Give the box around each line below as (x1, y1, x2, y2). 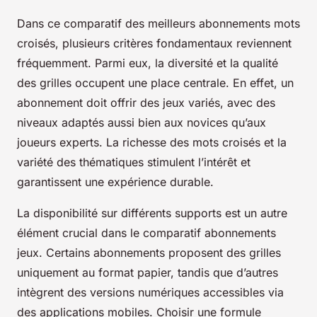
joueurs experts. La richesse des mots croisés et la (17, 135, 287, 150)
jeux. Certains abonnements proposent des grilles (17, 246, 281, 260)
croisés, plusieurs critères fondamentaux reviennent (17, 36, 292, 51)
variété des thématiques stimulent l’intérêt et (17, 155, 250, 170)
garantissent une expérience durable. (17, 175, 214, 190)
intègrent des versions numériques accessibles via (17, 285, 284, 300)
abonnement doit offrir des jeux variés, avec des (17, 96, 275, 110)
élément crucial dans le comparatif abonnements (17, 226, 276, 241)
